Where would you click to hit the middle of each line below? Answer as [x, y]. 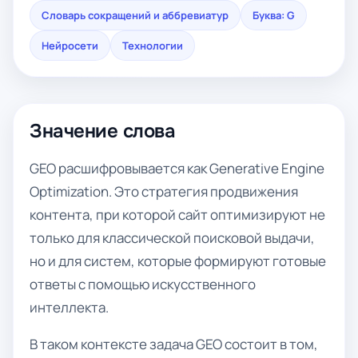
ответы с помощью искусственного [143, 284]
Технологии [153, 46]
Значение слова [103, 131]
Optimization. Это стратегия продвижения [164, 191]
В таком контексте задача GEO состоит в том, [174, 344]
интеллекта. [69, 307]
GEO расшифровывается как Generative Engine [177, 168]
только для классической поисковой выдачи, [172, 238]
